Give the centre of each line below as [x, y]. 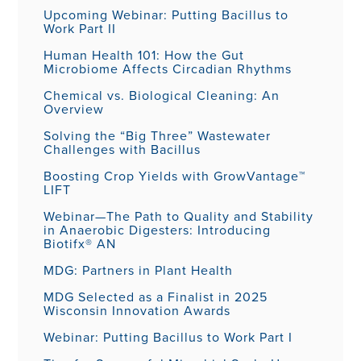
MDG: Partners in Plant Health [139, 270]
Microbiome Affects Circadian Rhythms [168, 68]
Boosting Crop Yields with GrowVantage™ [175, 176]
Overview [74, 109]
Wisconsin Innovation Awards [137, 310]
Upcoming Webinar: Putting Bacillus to [166, 15]
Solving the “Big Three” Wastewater [158, 135]
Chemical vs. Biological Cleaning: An [162, 95]
